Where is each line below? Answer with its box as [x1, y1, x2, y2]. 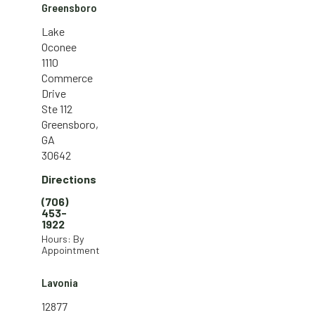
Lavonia [41, 275, 78, 289]
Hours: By [41, 232, 84, 245]
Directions [41, 172, 96, 186]
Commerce [41, 70, 93, 84]
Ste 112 [41, 101, 72, 115]
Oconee [41, 39, 77, 53]
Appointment [41, 243, 100, 256]
